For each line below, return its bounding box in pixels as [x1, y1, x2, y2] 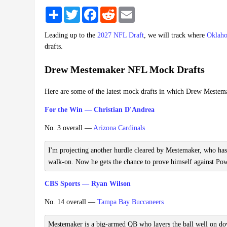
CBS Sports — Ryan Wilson [45, 180, 131, 188]
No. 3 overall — [45, 124, 93, 132]
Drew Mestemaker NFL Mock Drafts [45, 63, 205, 75]
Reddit [117, 7, 135, 15]
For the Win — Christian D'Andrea [45, 106, 155, 114]
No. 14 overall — [45, 198, 97, 206]
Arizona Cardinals [93, 124, 145, 132]
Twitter [80, 7, 101, 15]
